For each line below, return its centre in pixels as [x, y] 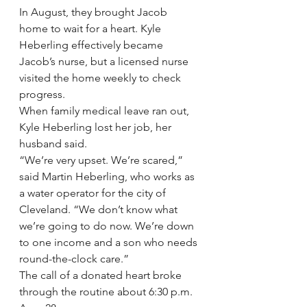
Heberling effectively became [93, 45]
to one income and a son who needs [110, 242]
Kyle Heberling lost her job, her [97, 127]
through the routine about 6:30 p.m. [107, 292]
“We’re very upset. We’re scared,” [102, 160]
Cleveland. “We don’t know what [100, 209]
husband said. [53, 144]
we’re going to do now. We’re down [108, 226]
